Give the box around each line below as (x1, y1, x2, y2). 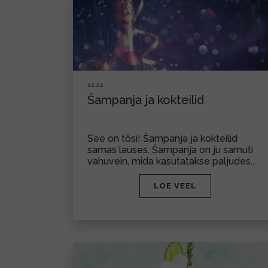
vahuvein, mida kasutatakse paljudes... (87, 156, 256, 167)
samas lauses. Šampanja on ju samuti (87, 144, 253, 156)
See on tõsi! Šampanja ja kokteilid (87, 133, 237, 144)
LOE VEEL (154, 181, 196, 190)
